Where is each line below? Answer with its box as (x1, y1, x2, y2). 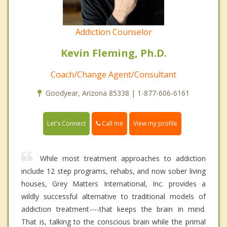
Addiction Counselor (75, 26, 152, 38)
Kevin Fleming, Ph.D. (60, 46, 167, 60)
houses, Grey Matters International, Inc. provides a (21, 179, 206, 189)
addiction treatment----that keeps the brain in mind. (21, 204, 206, 214)
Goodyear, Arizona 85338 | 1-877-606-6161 (46, 88, 190, 98)
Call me (100, 119, 123, 128)
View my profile (133, 119, 177, 128)
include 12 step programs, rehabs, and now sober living (21, 166, 206, 176)
